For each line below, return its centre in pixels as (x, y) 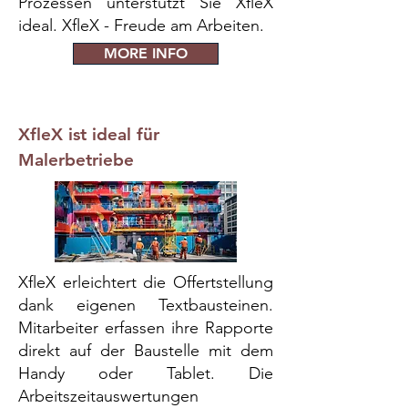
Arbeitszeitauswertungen (108, 396)
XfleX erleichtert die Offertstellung (146, 282)
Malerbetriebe (76, 160)
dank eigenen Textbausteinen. (146, 305)
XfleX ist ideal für (89, 134)
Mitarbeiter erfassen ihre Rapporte (146, 328)
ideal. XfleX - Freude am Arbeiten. (141, 25)
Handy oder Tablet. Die (146, 373)
